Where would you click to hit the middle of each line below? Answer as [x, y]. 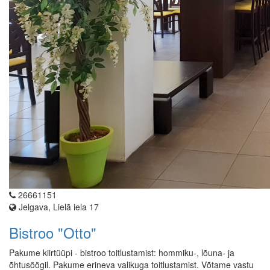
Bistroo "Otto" [53, 233]
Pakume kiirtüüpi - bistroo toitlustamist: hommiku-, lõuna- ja [122, 253]
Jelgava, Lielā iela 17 [58, 207]
